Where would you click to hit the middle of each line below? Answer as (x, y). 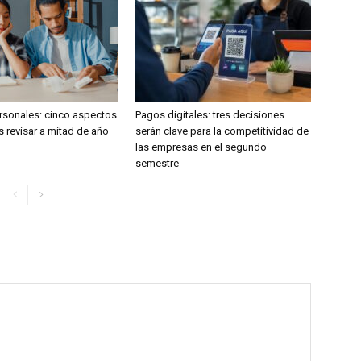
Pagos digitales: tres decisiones (210, 115)
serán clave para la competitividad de (222, 131)
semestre (157, 164)
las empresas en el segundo (201, 147)
